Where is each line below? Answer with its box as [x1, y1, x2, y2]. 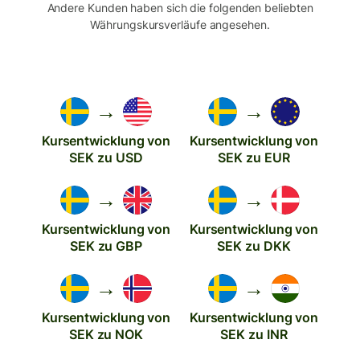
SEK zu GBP [69, 237, 143, 254]
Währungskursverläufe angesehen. [90, 17, 270, 31]
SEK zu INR [220, 325, 288, 342]
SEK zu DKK [217, 237, 291, 254]
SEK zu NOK [68, 325, 144, 342]
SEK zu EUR [218, 149, 290, 166]
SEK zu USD [69, 149, 143, 166]
